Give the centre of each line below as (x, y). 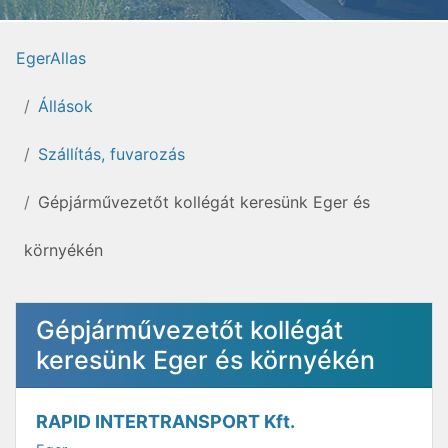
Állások (65, 106)
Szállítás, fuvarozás (111, 154)
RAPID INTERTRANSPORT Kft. (165, 421)
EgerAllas (51, 58)
